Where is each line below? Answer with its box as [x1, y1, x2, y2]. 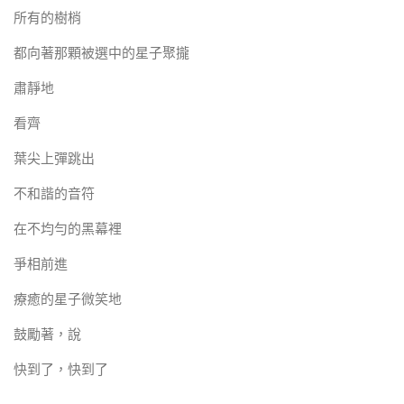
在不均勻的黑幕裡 [14, 221, 122, 238]
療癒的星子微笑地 [14, 291, 122, 308]
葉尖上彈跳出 [14, 151, 95, 168]
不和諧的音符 [14, 186, 95, 203]
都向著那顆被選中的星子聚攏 [14, 45, 189, 62]
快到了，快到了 [14, 362, 108, 379]
